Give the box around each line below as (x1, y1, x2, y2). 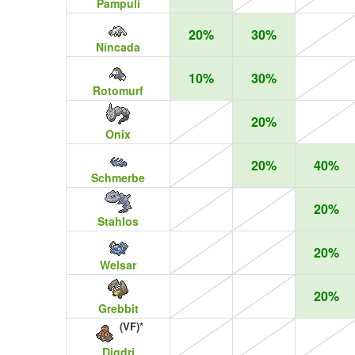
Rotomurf (93, 82, 144, 98)
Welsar (100, 256, 137, 273)
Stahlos (97, 212, 139, 229)
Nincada (96, 38, 141, 55)
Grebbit (97, 300, 139, 316)
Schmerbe (91, 169, 146, 185)
